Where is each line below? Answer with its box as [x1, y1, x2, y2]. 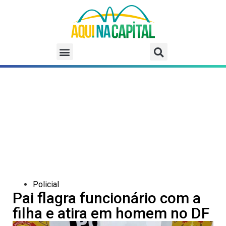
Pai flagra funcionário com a [13, 189, 201, 207]
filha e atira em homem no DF [13, 204, 209, 222]
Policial [33, 180, 59, 190]
